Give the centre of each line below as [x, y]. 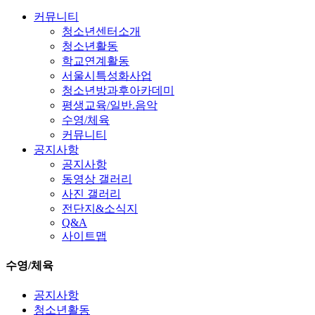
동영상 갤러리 [97, 179]
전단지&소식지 [100, 208]
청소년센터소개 [101, 31]
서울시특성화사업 [107, 75]
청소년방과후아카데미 [118, 90]
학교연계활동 [96, 60]
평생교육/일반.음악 [110, 105]
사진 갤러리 [91, 193]
